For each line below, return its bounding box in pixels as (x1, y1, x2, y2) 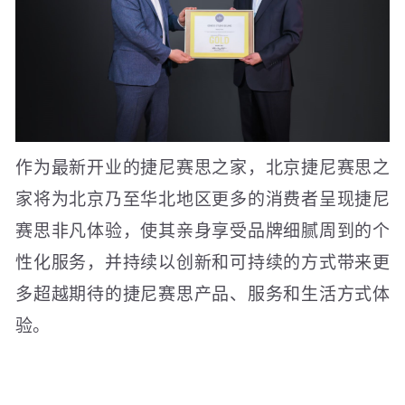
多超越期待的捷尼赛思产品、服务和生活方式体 (15, 280, 390, 306)
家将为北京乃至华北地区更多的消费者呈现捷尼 (15, 185, 390, 211)
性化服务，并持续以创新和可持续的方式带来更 (15, 249, 390, 274)
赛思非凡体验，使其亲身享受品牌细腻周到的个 (15, 217, 390, 242)
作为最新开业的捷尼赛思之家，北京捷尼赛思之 (15, 154, 390, 179)
